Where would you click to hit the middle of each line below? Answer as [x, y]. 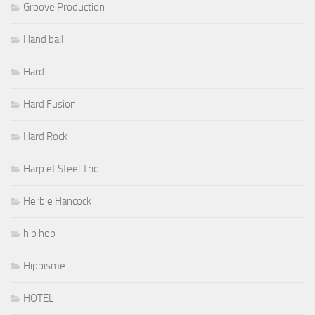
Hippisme [44, 265]
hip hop [39, 233]
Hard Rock [45, 136]
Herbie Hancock [57, 201]
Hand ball [43, 39]
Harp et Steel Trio [61, 168]
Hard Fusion [50, 104]
